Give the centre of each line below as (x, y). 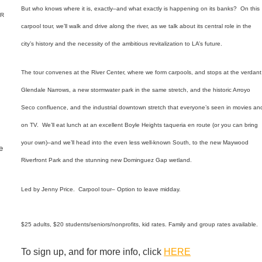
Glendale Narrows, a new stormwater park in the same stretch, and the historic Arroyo (136, 90)
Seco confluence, (46, 108)
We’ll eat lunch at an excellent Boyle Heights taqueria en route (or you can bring (150, 125)
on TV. (32, 125)
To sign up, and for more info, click (93, 251)
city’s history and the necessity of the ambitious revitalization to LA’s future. (122, 44)
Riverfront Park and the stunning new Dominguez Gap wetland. (107, 160)
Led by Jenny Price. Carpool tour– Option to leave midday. (101, 189)
